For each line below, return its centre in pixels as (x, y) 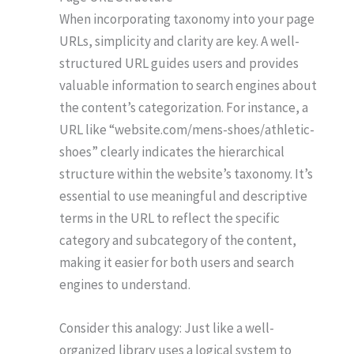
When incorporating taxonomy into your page (187, 19)
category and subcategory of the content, (178, 240)
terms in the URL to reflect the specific (169, 218)
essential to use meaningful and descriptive (183, 196)
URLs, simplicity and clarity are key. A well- (179, 41)
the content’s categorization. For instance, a (184, 107)
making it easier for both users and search (177, 262)
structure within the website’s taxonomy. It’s (186, 173)
